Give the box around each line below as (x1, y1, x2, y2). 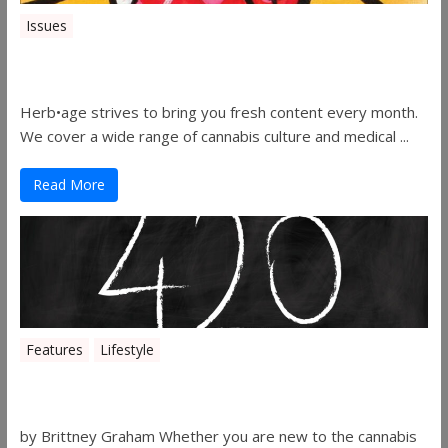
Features (25, 339, 83, 359)
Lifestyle (99, 339, 154, 359)
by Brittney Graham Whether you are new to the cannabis (19, 425, 417, 446)
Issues (25, 15, 67, 35)
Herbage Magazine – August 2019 (19, 44, 380, 75)
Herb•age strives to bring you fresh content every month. (19, 101, 418, 122)
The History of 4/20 (19, 368, 228, 399)
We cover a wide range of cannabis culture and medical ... (19, 125, 409, 146)
